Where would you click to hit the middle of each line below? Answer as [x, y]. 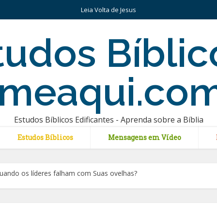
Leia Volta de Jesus [108, 10]
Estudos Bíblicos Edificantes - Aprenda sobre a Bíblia [108, 120]
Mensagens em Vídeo [145, 137]
